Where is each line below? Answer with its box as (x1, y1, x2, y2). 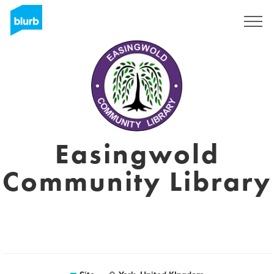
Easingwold (54, 136, 220, 172)
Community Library (2, 164, 272, 199)
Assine (196, 17, 219, 26)
